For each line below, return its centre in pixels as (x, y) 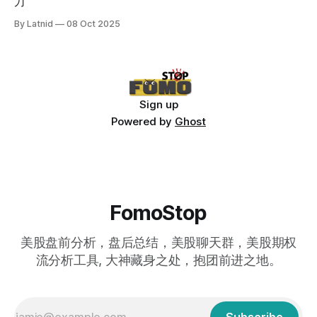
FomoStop (158, 213)
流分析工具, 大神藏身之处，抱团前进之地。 (158, 260)
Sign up (158, 105)
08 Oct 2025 (93, 23)
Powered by (143, 122)
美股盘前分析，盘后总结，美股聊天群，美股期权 (158, 243)
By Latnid (34, 23)
